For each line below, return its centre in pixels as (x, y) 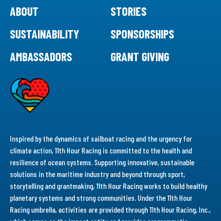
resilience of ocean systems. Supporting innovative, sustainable (102, 162)
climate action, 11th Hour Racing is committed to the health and (101, 150)
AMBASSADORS (41, 56)
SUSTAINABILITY (44, 34)
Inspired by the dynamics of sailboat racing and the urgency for (101, 138)
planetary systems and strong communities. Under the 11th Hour (101, 197)
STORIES (129, 11)
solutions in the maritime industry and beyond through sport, (97, 174)
